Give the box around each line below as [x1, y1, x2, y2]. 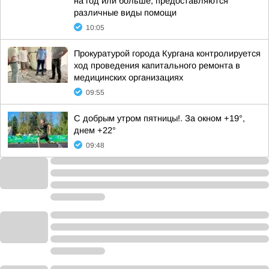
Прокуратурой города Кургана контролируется [74, 49, 261, 58]
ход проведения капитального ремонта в [74, 61, 240, 70]
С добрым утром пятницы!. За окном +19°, [74, 113, 245, 123]
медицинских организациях [74, 73, 183, 82]
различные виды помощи [74, 8, 177, 17]
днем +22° [74, 125, 116, 135]
